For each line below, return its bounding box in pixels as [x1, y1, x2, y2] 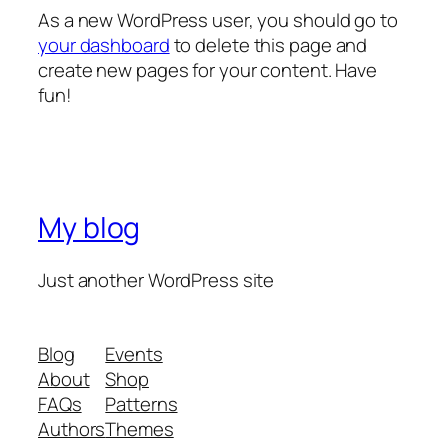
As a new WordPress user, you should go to [38, 6, 398, 33]
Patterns [105, 390, 178, 417]
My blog [38, 208, 141, 248]
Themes [105, 415, 174, 442]
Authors [38, 415, 106, 442]
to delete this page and [169, 31, 368, 58]
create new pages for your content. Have [38, 56, 378, 83]
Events [105, 340, 163, 367]
